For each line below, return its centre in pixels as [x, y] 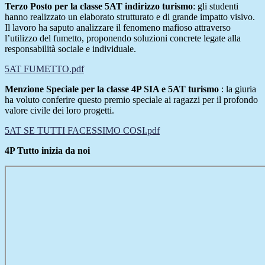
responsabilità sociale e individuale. [70, 49]
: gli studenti [216, 7]
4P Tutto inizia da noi [47, 151]
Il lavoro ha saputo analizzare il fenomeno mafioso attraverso [118, 28]
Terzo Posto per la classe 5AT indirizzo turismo [99, 7]
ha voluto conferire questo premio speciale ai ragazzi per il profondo [131, 100]
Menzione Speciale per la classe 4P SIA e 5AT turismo [112, 89]
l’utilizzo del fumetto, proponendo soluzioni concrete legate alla [123, 38]
